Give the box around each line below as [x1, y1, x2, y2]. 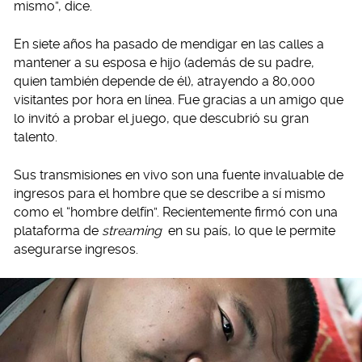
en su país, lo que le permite [164, 222, 335, 238]
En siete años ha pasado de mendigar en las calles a [14, 36, 324, 52]
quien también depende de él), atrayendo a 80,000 [14, 73, 315, 89]
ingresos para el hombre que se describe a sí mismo [14, 185, 326, 201]
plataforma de [14, 222, 102, 238]
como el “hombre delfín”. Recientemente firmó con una [14, 204, 338, 220]
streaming [102, 222, 162, 238]
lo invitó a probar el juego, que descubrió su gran [14, 110, 309, 126]
